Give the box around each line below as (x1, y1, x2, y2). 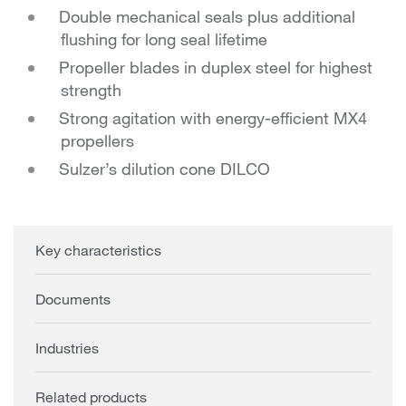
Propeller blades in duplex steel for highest (59, 57, 372, 78)
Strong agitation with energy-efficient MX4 (59, 108, 367, 129)
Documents (35, 290, 111, 308)
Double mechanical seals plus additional (59, 6, 355, 27)
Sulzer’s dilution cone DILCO (59, 159, 270, 179)
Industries (35, 339, 99, 357)
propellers (61, 130, 134, 151)
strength (61, 80, 121, 101)
